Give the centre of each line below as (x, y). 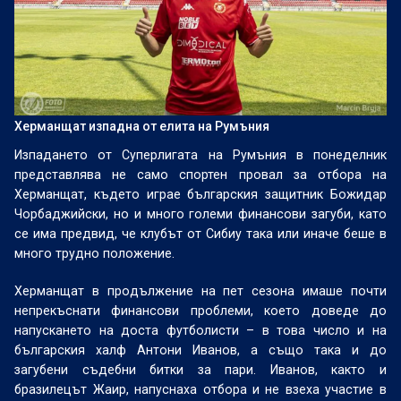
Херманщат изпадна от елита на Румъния (142, 126)
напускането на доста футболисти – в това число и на (200, 330)
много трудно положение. (95, 253)
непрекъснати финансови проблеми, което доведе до (200, 311)
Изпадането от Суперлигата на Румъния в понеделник (200, 155)
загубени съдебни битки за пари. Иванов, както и (200, 370)
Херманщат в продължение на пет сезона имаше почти (200, 291)
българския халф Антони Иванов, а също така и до (200, 350)
